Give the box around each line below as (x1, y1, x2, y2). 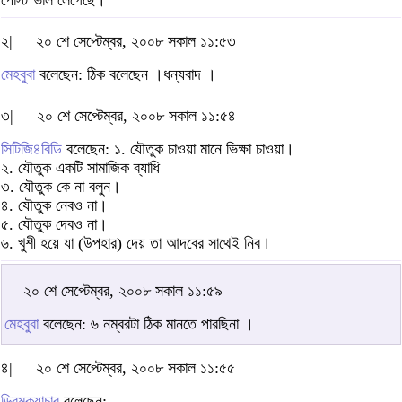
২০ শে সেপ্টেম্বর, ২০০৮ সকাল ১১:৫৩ (36, 32, 236, 51)
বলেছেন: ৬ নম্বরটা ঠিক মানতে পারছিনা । (39, 315, 254, 334)
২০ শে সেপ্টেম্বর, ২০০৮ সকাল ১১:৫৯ (23, 282, 223, 301)
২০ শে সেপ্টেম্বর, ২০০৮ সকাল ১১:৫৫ (36, 359, 235, 378)
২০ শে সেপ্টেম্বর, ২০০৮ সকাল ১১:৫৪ (37, 107, 236, 126)
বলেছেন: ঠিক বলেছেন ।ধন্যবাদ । (35, 66, 216, 84)
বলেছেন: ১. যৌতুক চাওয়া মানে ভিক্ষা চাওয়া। (62, 140, 294, 159)
